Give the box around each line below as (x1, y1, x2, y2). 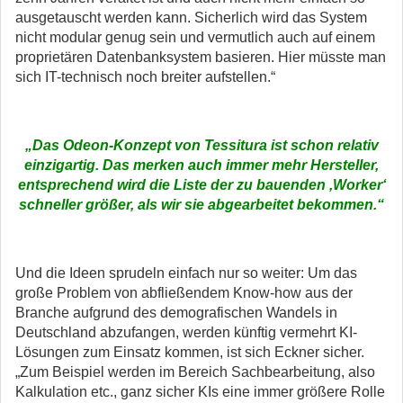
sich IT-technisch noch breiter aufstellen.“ (15, 69, 275, 85)
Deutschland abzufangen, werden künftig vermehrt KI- (15, 325, 357, 341)
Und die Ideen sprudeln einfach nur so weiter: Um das (15, 265, 357, 282)
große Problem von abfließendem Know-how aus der (15, 285, 353, 301)
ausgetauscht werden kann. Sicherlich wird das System (15, 10, 367, 26)
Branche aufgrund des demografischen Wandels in (15, 305, 337, 321)
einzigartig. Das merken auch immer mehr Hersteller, (24, 157, 379, 174)
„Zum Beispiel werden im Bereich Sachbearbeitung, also (15, 364, 375, 381)
